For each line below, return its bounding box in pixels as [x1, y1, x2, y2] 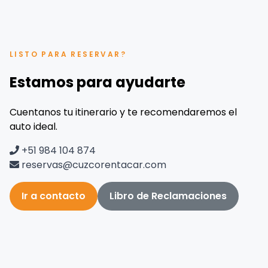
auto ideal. [10, 119, 57, 133]
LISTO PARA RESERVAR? [10, 48, 126, 59]
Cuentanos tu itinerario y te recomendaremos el [10, 105, 237, 119]
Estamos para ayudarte [10, 72, 185, 92]
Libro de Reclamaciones [109, 188, 227, 203]
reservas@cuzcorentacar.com [19, 157, 166, 172]
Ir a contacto [22, 188, 86, 203]
